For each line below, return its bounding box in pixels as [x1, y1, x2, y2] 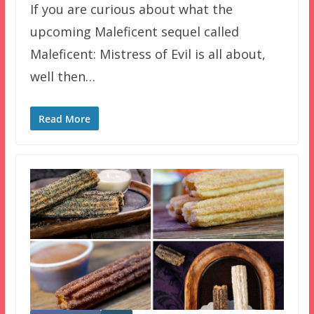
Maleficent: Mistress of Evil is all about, [29, 45, 266, 62]
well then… [29, 67, 95, 85]
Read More [38, 111, 90, 125]
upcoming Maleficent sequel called [29, 22, 239, 40]
